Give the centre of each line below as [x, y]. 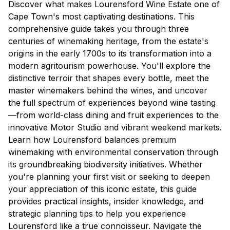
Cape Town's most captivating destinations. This [101, 16]
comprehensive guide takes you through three [99, 28]
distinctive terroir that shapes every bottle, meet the [109, 78]
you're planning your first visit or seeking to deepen [109, 176]
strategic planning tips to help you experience [97, 213]
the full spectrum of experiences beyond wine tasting [112, 102]
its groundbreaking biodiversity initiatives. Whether [106, 164]
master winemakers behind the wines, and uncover [108, 90]
